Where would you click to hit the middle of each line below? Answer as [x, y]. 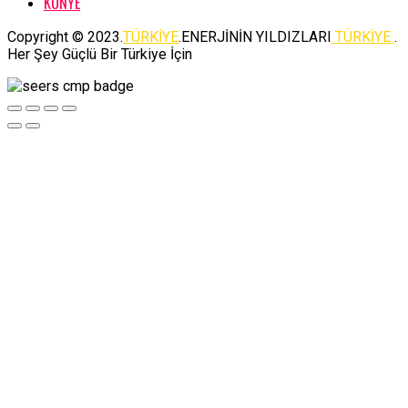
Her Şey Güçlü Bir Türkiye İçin [100, 54]
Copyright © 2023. [65, 36]
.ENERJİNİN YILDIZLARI [255, 36]
